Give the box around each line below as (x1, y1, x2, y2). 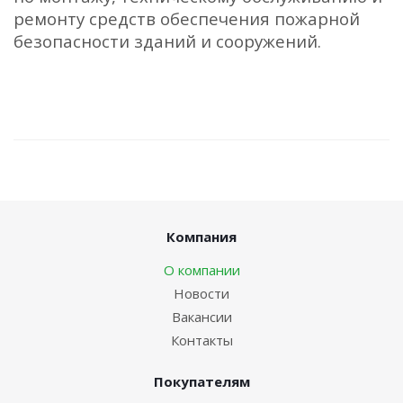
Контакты (170, 330, 233, 349)
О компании (163, 260, 240, 279)
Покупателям (153, 372, 250, 390)
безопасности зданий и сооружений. (13, 29, 321, 52)
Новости (174, 283, 229, 302)
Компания (166, 227, 237, 246)
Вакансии (171, 307, 232, 326)
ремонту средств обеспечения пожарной (13, 6, 360, 30)
